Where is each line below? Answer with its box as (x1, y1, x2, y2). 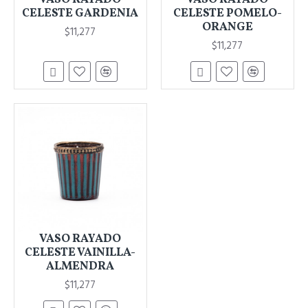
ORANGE (201, 19, 253, 35)
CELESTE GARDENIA (22, 5, 139, 21)
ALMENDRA (46, 258, 115, 274)
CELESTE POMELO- (173, 5, 282, 21)
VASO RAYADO (39, 230, 122, 247)
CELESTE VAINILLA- (25, 244, 136, 261)
